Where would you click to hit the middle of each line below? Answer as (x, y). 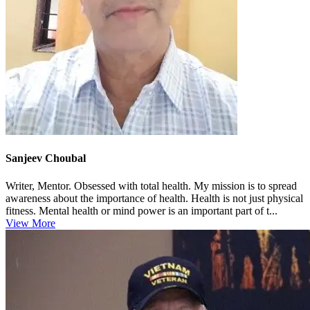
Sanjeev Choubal (46, 158)
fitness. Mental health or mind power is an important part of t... (142, 210)
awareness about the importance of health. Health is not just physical (154, 198)
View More (30, 223)
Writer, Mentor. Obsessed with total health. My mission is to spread (151, 185)
